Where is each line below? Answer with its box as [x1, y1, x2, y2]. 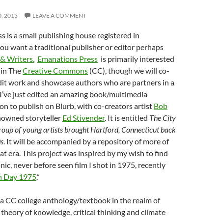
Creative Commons [23, 66, 88, 75]
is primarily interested [98, 54, 174, 63]
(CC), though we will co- [88, 66, 169, 75]
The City [149, 113, 176, 122]
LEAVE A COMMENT [32, 12, 86, 19]
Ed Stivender [62, 113, 105, 122]
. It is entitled [105, 113, 149, 122]
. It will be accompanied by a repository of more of [3, 137, 169, 146]
